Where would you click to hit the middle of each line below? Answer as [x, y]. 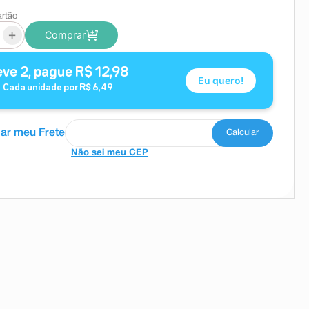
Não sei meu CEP [110, 153]
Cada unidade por [41, 88]
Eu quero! [221, 81]
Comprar [65, 34]
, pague [52, 73]
